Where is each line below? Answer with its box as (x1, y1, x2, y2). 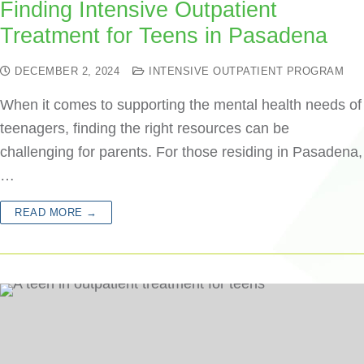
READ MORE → (15, 206, 97, 219)
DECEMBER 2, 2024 (15, 65, 119, 77)
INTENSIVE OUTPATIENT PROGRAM (145, 65, 344, 77)
